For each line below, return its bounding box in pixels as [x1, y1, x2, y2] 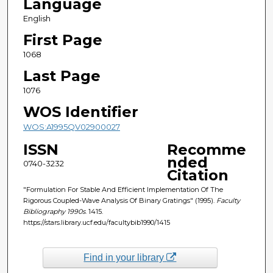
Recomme [166, 140, 246, 158]
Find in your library [83, 252, 167, 263]
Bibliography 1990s [23, 207, 85, 216]
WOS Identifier [23, 102, 138, 121]
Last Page [23, 66, 101, 85]
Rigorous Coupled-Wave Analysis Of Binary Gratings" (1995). [23, 196, 216, 205]
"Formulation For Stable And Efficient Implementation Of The [23, 185, 223, 194]
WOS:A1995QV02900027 [23, 121, 120, 132]
